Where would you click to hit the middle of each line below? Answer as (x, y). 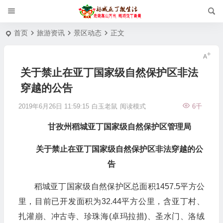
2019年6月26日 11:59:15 (54, 106)
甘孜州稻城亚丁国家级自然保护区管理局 (119, 127)
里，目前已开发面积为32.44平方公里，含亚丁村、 (111, 201)
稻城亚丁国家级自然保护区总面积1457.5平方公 (119, 186)
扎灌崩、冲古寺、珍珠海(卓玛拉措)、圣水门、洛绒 (111, 216)
